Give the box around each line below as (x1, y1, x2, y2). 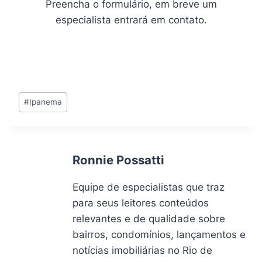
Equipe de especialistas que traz (73, 181, 225, 194)
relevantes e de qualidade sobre (73, 213, 225, 225)
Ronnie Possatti (73, 153, 164, 168)
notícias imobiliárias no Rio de (73, 244, 212, 257)
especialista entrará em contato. (55, 13, 207, 26)
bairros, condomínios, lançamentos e (73, 229, 246, 241)
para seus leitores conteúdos (73, 197, 209, 209)
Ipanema (29, 97, 63, 107)
